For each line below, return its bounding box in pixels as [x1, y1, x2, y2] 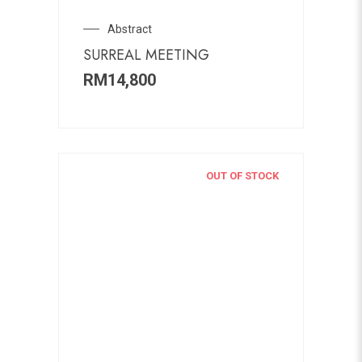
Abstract [107, 23, 152, 36]
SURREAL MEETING [82, 44, 209, 66]
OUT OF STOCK [206, 170, 280, 183]
